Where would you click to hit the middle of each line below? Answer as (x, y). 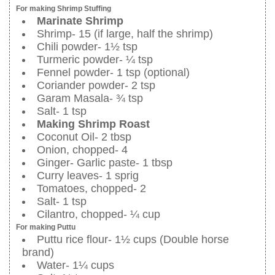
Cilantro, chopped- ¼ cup (99, 214)
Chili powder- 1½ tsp (87, 46)
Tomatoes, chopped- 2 (91, 188)
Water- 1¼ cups (76, 265)
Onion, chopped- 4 (82, 149)
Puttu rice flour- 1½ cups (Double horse (133, 239)
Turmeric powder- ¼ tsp (95, 59)
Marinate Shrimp (80, 21)
